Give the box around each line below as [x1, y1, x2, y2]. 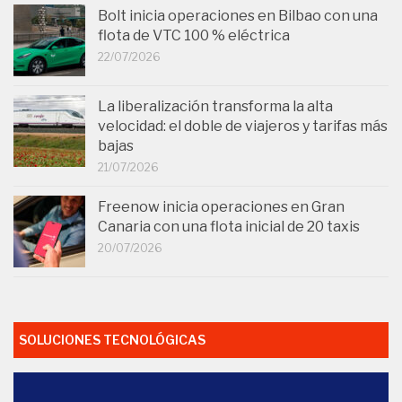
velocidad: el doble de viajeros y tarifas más [98, 117, 388, 135]
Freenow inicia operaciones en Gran [98, 197, 345, 215]
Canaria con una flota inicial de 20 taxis [98, 217, 360, 235]
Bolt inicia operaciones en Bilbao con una [98, 6, 378, 24]
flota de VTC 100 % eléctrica [98, 26, 290, 44]
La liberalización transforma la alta [98, 97, 333, 115]
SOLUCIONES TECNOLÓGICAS [19, 331, 205, 347]
